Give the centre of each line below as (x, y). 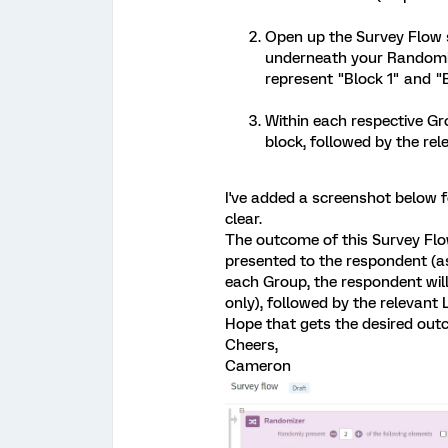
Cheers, (251, 345)
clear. (243, 219)
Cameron (258, 366)
